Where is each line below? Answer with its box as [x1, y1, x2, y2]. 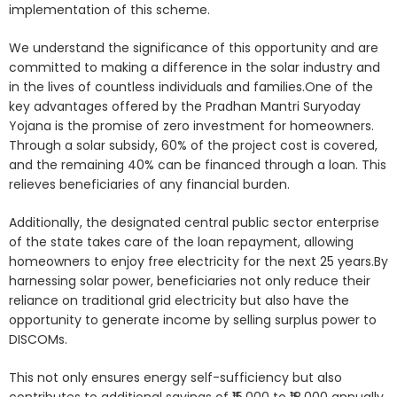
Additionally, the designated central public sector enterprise [9, 214, 379, 231]
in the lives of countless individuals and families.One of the [9, 78, 373, 96]
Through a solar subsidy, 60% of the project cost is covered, [9, 136, 378, 154]
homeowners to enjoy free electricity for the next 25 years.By [9, 253, 388, 270]
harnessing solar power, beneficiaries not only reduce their [9, 272, 370, 290]
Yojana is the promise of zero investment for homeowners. [9, 117, 374, 135]
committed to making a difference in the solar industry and [9, 58, 380, 76]
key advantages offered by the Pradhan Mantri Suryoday [9, 97, 361, 115]
